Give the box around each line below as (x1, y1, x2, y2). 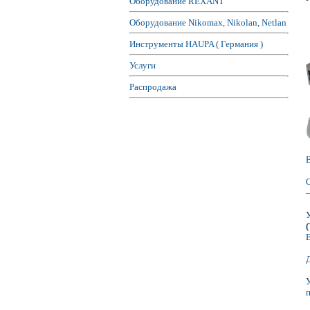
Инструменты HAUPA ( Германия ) (129, 38, 263, 49)
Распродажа (129, 81, 176, 92)
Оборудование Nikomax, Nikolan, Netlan (129, 17, 286, 28)
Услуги (129, 60, 156, 71)
